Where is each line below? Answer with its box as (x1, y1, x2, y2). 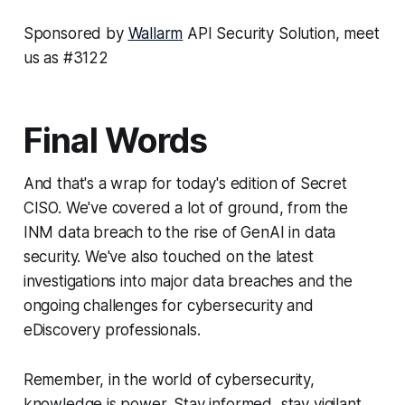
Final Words (23, 120, 208, 162)
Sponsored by (23, 24, 128, 43)
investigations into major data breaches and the (23, 272, 353, 291)
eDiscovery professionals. (23, 321, 201, 340)
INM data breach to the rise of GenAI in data (23, 223, 336, 242)
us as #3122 (23, 49, 108, 68)
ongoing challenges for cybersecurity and (23, 297, 314, 316)
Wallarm (127, 24, 184, 43)
